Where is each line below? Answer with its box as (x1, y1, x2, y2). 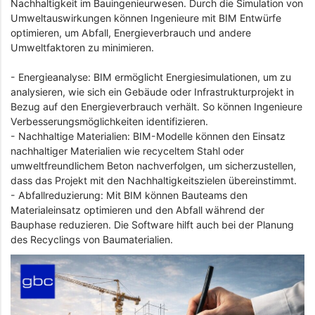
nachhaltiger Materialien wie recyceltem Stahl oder (11, 145, 244, 157)
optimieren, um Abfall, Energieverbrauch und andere (11, 27, 251, 39)
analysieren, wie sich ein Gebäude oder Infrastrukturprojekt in (11, 86, 294, 98)
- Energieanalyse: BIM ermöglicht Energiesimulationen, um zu (11, 71, 291, 84)
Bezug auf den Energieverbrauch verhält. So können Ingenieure (11, 101, 302, 113)
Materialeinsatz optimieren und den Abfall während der (11, 204, 264, 217)
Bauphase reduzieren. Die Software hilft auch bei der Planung (11, 219, 294, 231)
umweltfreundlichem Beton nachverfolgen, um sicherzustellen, (11, 160, 296, 172)
